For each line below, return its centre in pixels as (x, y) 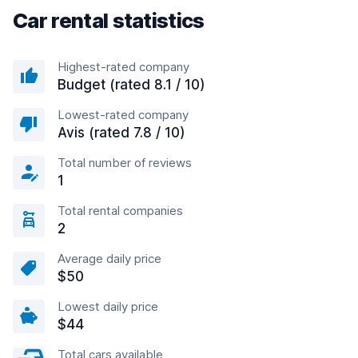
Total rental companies (120, 211)
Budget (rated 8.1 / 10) (131, 85)
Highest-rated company (123, 67)
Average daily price (109, 259)
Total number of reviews (125, 163)
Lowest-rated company (123, 115)
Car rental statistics (109, 20)
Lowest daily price (108, 306)
